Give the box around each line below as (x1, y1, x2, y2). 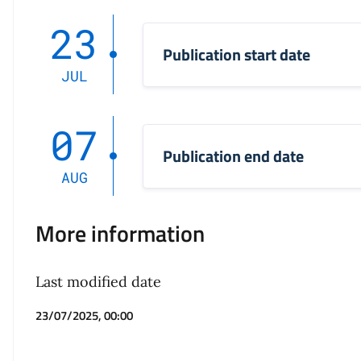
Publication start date (163, 41, 311, 67)
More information (35, 216, 205, 251)
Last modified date (35, 272, 162, 292)
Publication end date (163, 143, 305, 168)
